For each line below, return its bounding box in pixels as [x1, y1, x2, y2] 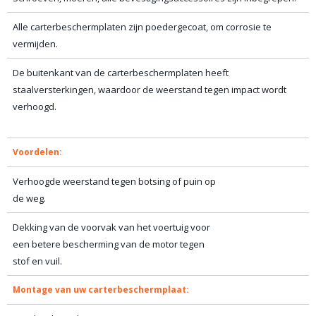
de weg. [13, 192, 46, 205]
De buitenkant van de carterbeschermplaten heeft [13, 66, 229, 79]
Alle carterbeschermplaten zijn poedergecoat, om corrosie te [13, 20, 272, 33]
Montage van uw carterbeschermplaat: [13, 284, 189, 296]
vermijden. [13, 37, 58, 50]
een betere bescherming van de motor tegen [13, 238, 205, 250]
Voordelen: [13, 146, 62, 158]
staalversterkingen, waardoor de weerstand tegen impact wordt [13, 83, 286, 96]
